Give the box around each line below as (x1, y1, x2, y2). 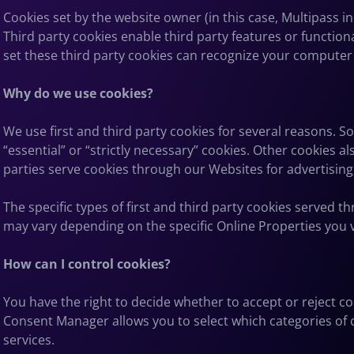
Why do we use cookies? (3, 84, 153, 102)
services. (3, 330, 55, 348)
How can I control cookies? (3, 254, 171, 273)
